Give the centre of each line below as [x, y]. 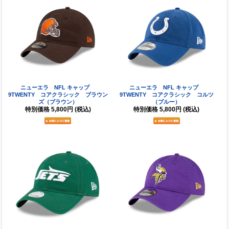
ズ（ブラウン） [58, 101]
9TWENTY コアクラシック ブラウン [58, 94]
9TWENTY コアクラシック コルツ [166, 94]
